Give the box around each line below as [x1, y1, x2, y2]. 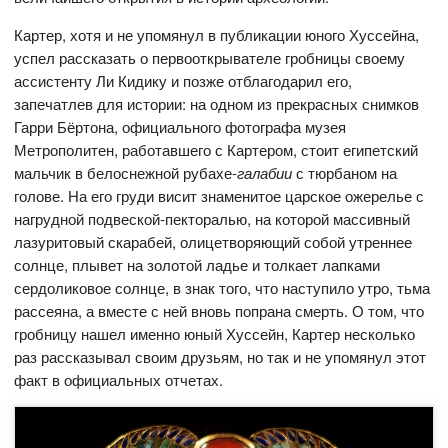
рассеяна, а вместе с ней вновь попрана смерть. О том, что [14, 300, 425, 322]
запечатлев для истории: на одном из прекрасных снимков [14, 93, 420, 115]
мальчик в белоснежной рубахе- [14, 162, 238, 184]
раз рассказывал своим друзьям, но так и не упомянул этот [14, 346, 427, 368]
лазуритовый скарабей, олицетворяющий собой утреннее [14, 231, 413, 253]
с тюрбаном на [292, 162, 398, 184]
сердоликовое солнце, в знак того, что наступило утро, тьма [14, 277, 431, 299]
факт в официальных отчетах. [14, 369, 224, 391]
